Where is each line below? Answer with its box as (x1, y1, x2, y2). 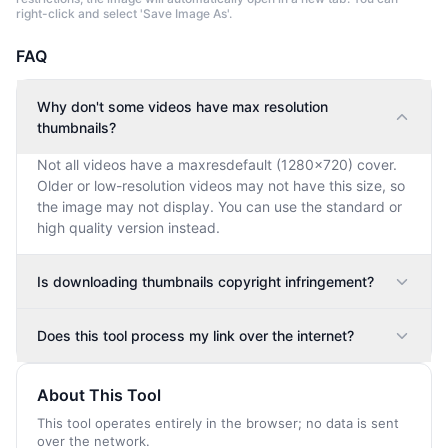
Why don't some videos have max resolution (37, 98, 328, 115)
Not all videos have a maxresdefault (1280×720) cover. (37, 156, 397, 173)
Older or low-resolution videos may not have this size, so (37, 177, 405, 194)
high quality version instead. (37, 219, 220, 236)
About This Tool (37, 385, 161, 405)
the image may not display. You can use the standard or (37, 198, 402, 215)
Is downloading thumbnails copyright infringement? (37, 273, 374, 290)
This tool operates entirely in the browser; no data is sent (37, 415, 399, 431)
